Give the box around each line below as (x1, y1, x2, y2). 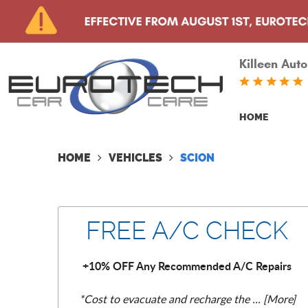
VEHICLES (109, 151, 162, 165)
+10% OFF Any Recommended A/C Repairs (82, 258, 291, 274)
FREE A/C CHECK (86, 216, 288, 246)
